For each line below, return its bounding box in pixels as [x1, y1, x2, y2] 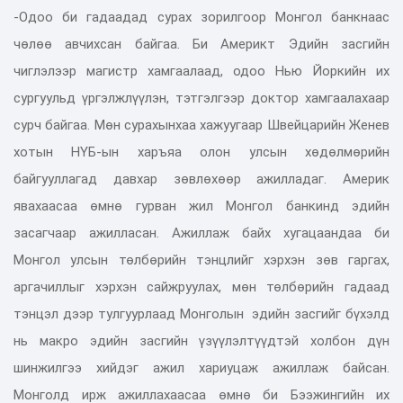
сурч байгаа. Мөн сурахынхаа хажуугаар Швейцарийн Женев [13, 116, 390, 133]
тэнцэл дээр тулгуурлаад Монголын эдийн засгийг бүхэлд [13, 305, 390, 322]
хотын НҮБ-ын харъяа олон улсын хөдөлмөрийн [13, 143, 390, 160]
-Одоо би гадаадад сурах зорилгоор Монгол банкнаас [13, 8, 390, 25]
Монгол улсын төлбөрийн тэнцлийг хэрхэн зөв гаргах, [13, 251, 390, 268]
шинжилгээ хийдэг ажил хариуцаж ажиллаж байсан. [13, 359, 390, 376]
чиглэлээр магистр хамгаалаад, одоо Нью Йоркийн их [13, 62, 390, 79]
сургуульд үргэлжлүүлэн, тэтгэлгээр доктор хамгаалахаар [13, 89, 390, 106]
